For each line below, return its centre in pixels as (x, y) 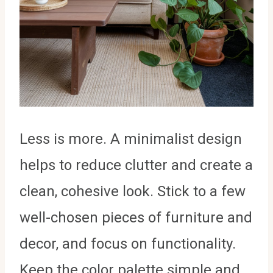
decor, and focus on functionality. (128, 243)
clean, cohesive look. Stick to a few (133, 191)
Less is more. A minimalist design (131, 139)
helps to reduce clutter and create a (136, 165)
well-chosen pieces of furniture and (136, 217)
